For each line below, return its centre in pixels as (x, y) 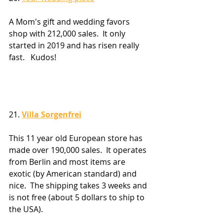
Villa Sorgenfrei (52, 115)
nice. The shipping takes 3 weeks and (79, 186)
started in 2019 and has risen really (75, 46)
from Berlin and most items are (68, 162)
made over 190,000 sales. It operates (79, 150)
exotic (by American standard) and (74, 174)
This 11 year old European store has (77, 138)
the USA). (28, 209)
